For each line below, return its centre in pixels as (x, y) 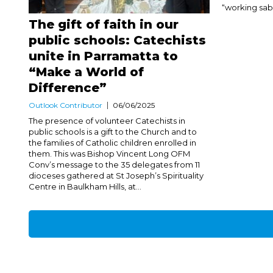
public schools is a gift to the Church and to (113, 131)
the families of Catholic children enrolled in (112, 142)
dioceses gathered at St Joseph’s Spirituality (116, 175)
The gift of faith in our (104, 24)
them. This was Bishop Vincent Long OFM (109, 153)
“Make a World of (86, 72)
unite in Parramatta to (103, 56)
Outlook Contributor (66, 105)
